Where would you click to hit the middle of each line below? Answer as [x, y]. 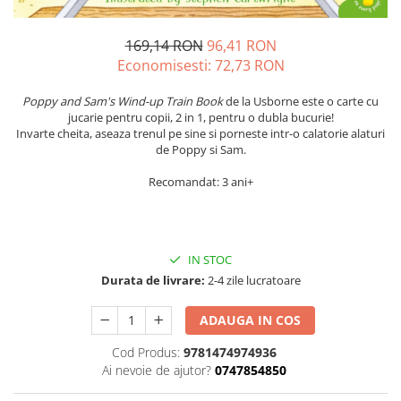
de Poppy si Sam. [200, 150]
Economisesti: [166, 66]
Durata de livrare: [153, 281]
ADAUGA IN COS [251, 320]
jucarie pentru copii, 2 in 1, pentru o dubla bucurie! [200, 118]
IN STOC [209, 260]
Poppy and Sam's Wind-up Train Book [124, 102]
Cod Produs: [145, 353]
